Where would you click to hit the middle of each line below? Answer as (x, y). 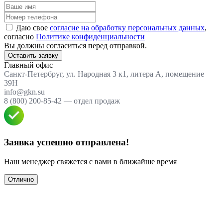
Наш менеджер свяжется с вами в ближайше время (90, 161)
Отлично (21, 179)
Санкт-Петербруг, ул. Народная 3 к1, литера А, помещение (104, 74)
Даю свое (33, 28)
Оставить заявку (33, 56)
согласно (20, 37)
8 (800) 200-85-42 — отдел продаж (62, 101)
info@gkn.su (24, 92)
